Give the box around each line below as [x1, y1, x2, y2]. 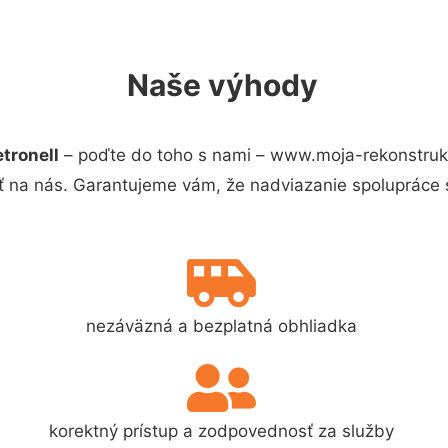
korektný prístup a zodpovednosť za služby [49, 420, 395, 441]
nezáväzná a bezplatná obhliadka [86, 315, 358, 336]
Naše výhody [126, 67, 318, 103]
